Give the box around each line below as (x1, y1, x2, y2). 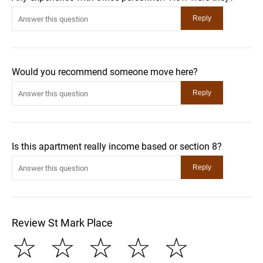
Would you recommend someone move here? (12, 66, 198, 77)
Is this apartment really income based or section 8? (12, 141, 222, 152)
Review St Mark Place (12, 217, 113, 229)
